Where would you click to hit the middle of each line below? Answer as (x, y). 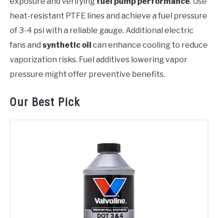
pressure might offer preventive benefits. (87, 74)
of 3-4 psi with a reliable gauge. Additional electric (102, 30)
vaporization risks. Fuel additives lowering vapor (99, 60)
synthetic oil (67, 45)
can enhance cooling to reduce (150, 45)
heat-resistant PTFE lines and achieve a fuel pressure (109, 16)
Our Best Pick (45, 102)
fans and (26, 45)
